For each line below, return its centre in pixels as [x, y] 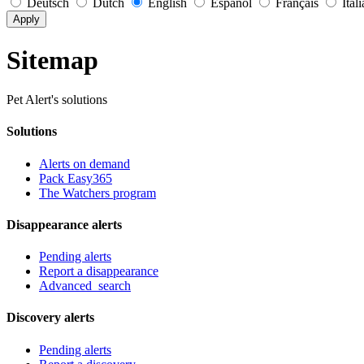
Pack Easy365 [76, 178]
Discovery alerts [50, 318]
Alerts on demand [84, 163]
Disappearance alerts [64, 224]
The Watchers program [97, 193]
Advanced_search [85, 286]
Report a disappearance [99, 271]
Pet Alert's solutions [57, 100]
